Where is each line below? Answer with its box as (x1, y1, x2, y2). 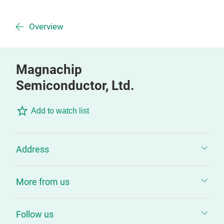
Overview (29, 22, 63, 31)
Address (16, 144, 49, 154)
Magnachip (16, 62, 82, 77)
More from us (16, 176, 69, 187)
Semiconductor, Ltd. (16, 78, 134, 93)
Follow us (16, 209, 53, 219)
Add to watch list (31, 106, 89, 115)
